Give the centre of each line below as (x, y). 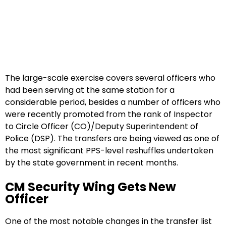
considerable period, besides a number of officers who (113, 102)
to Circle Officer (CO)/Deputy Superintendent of (102, 127)
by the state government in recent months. (92, 163)
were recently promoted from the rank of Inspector (109, 115)
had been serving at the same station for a (90, 90)
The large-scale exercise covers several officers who (110, 78)
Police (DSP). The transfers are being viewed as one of (112, 139)
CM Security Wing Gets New (91, 187)
